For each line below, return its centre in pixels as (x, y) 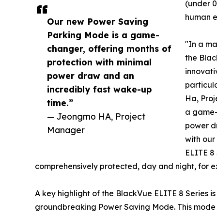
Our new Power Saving (98, 22)
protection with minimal (99, 62)
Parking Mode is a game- (103, 35)
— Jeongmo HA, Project (96, 116)
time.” (60, 103)
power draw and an (91, 76)
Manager (66, 130)
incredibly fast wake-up (99, 89)
